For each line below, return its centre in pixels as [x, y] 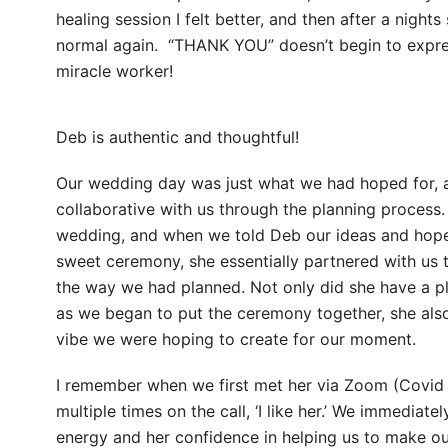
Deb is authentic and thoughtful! [177, 136]
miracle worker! [114, 70]
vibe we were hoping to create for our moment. [235, 338]
